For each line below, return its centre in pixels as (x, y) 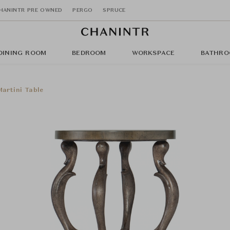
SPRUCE (114, 10)
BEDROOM (89, 53)
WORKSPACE (153, 53)
